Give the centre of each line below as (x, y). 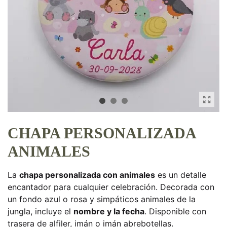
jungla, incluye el (41, 211)
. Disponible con (175, 211)
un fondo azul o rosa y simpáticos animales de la (102, 199)
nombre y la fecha (109, 211)
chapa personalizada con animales (87, 175)
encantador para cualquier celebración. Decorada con (111, 187)
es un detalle (181, 175)
